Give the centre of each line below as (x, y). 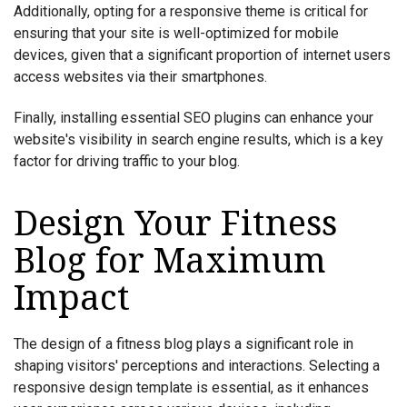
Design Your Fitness (175, 224)
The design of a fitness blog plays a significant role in (184, 344)
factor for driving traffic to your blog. (127, 162)
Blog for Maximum (170, 261)
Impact (72, 298)
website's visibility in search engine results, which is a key (199, 140)
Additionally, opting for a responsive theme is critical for (191, 11)
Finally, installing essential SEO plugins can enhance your (194, 118)
